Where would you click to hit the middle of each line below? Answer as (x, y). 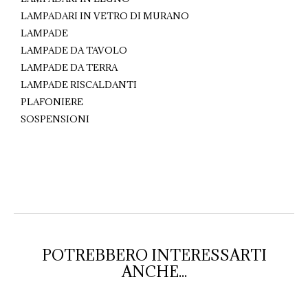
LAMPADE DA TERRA (69, 67)
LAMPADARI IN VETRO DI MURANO (104, 15)
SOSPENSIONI (55, 119)
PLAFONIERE (52, 101)
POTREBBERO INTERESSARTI (154, 255)
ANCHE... (154, 271)
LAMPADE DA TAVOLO (74, 50)
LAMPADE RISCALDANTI (78, 84)
